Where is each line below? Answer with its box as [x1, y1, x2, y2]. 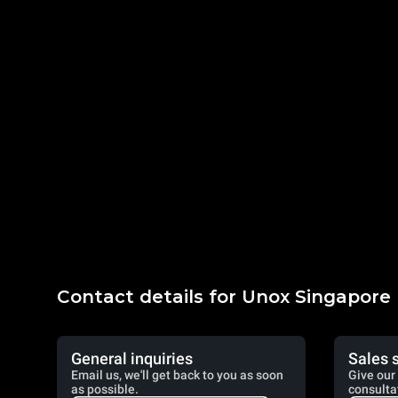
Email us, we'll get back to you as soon [71, 368, 283, 382]
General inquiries [71, 349, 193, 368]
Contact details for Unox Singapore [57, 286, 391, 307]
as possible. [71, 382, 139, 396]
